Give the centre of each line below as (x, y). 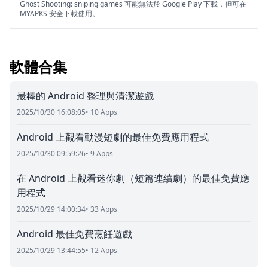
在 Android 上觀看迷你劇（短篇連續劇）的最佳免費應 (133, 178)
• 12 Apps (101, 250)
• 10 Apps (101, 112)
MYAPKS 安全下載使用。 (60, 13)
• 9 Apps (99, 153)
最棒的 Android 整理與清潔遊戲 (85, 96)
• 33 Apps (101, 209)
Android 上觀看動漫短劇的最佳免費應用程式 (113, 137)
